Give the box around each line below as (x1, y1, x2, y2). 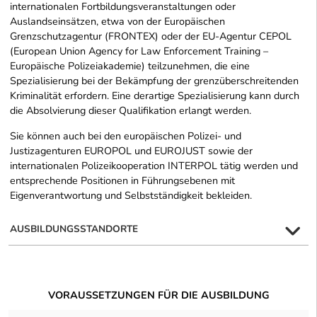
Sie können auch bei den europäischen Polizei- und (10, 128, 241, 143)
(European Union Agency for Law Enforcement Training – (10, 43, 268, 58)
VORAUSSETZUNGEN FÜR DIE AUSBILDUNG (47, 287, 270, 302)
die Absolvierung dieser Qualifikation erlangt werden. (10, 103, 251, 117)
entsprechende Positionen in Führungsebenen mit (10, 173, 235, 188)
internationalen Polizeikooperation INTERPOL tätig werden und (10, 158, 298, 173)
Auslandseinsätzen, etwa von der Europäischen (10, 13, 225, 28)
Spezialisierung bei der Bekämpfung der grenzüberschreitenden (10, 73, 299, 88)
